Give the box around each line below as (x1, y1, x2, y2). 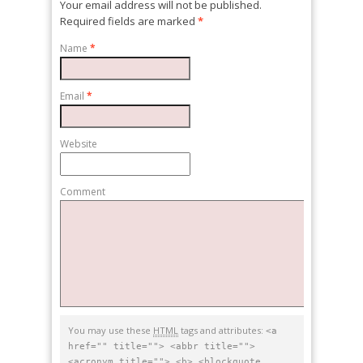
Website (60, 136, 97, 151)
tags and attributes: (178, 323, 266, 336)
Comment (60, 184, 105, 199)
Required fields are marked (60, 14, 198, 28)
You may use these (68, 323, 153, 336)
